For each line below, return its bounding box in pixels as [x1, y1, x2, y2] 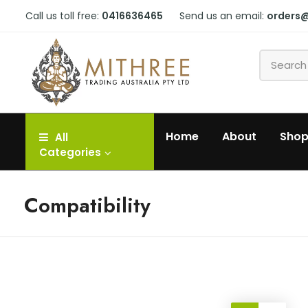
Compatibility [24, 190, 151, 221]
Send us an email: [179, 9, 267, 23]
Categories [39, 145, 101, 160]
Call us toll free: [25, 9, 102, 23]
